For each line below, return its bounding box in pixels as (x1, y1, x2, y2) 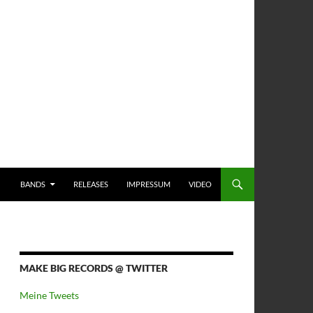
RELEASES (73, 180, 108, 189)
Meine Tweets (20, 289, 79, 301)
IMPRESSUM (126, 180, 170, 189)
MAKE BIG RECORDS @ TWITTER (20, 262, 168, 274)
